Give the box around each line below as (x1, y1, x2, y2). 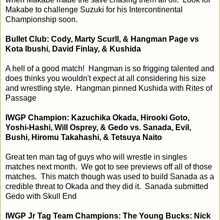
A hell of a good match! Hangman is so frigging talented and (5, 64, 214, 73)
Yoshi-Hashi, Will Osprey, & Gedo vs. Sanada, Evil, (5, 123, 191, 132)
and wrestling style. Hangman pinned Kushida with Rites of (5, 83, 212, 92)
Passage (5, 93, 36, 102)
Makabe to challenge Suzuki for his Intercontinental (5, 5, 183, 14)
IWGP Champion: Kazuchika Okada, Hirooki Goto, (5, 113, 190, 122)
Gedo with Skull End (5, 192, 77, 200)
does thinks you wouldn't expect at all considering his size (5, 74, 206, 82)
